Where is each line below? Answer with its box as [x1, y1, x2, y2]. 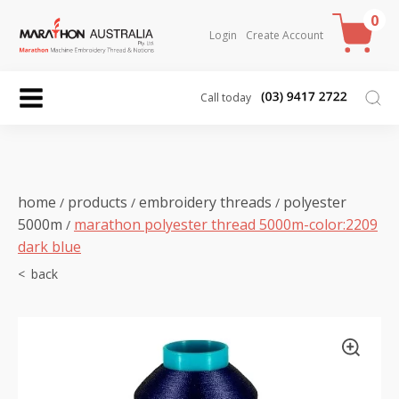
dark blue [18, 236, 81, 256]
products [68, 191, 127, 212]
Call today [199, 89, 251, 105]
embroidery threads [139, 191, 272, 212]
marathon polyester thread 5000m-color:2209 [74, 214, 378, 234]
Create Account [246, 27, 323, 43]
